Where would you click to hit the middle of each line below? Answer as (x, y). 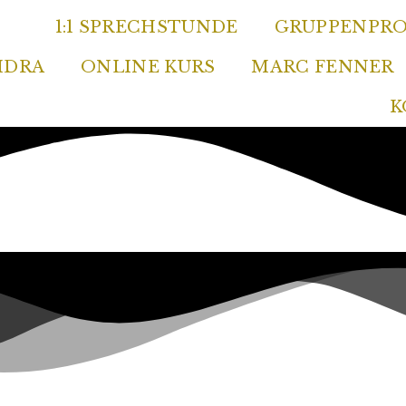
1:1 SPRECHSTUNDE (146, 27)
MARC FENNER (323, 67)
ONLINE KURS (148, 67)
